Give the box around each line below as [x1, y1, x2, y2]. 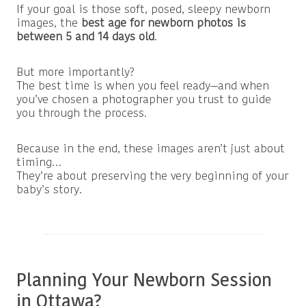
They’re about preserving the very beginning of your [16, 170, 288, 182]
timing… [16, 156, 61, 169]
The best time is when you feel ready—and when [16, 80, 269, 92]
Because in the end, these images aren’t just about [16, 143, 285, 155]
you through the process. [16, 107, 147, 120]
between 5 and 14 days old [16, 31, 154, 43]
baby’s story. [16, 184, 82, 196]
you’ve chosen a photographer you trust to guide [16, 94, 271, 106]
